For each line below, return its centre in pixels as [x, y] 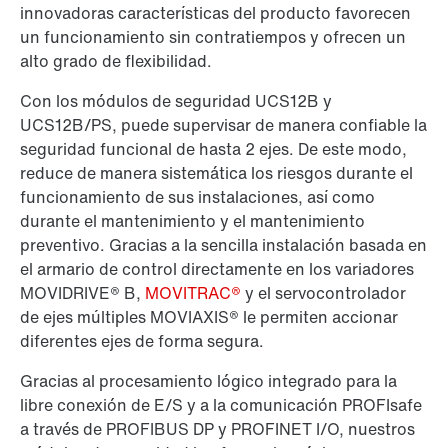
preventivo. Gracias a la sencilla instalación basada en [223, 245]
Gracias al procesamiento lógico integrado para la [208, 381]
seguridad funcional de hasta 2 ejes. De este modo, [213, 149]
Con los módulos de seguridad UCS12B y [176, 101]
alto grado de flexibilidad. [116, 61]
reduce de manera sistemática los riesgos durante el [216, 173]
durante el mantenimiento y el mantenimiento [192, 221]
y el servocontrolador [323, 293]
